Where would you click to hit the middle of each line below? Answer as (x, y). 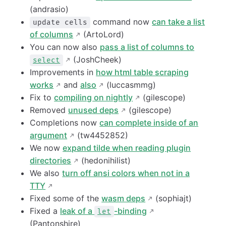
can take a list (179, 22)
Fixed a (45, 211)
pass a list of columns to (147, 47)
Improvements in (63, 72)
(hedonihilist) (105, 161)
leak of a (77, 211)
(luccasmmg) (130, 85)
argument (49, 135)
